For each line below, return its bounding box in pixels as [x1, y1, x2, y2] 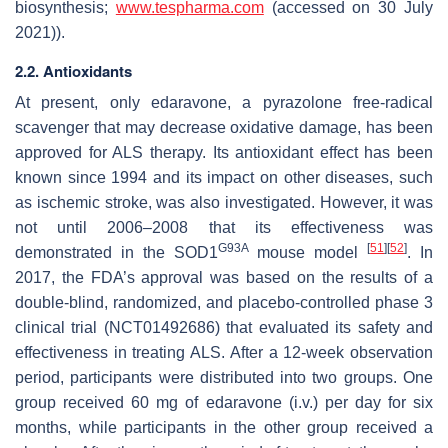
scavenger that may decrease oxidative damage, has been [15, 118, 433, 136]
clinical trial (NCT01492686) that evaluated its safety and [15, 318, 433, 336]
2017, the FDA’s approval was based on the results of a [15, 268, 433, 286]
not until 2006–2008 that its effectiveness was [15, 218, 433, 236]
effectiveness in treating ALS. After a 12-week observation [15, 343, 433, 361]
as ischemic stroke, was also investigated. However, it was [15, 193, 433, 211]
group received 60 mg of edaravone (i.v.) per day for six [15, 393, 433, 411]
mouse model [248, 243, 368, 261]
